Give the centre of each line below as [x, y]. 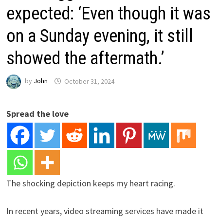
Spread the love [38, 114]
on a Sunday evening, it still [100, 36]
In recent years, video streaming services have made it [105, 211]
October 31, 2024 [90, 81]
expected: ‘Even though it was [109, 14]
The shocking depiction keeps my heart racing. [91, 183]
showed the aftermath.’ [86, 59]
